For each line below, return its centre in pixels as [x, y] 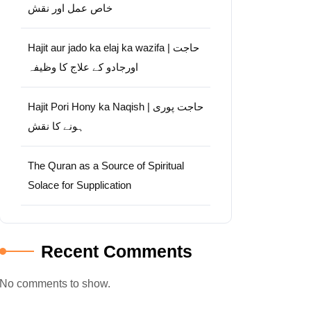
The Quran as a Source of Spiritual [106, 166]
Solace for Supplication [79, 185]
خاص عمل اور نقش [70, 8]
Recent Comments [117, 251]
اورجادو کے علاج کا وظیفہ [83, 67]
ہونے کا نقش [56, 126]
